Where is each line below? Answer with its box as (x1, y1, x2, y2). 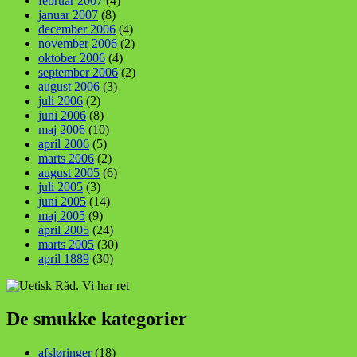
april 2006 (38, 136, 89, 151)
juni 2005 (38, 194, 86, 208)
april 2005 (38, 222, 89, 237)
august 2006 (38, 79, 100, 93)
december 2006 (38, 22, 116, 36)
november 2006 (38, 36, 117, 50)
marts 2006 (38, 151, 94, 165)
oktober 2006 (38, 50, 105, 65)
